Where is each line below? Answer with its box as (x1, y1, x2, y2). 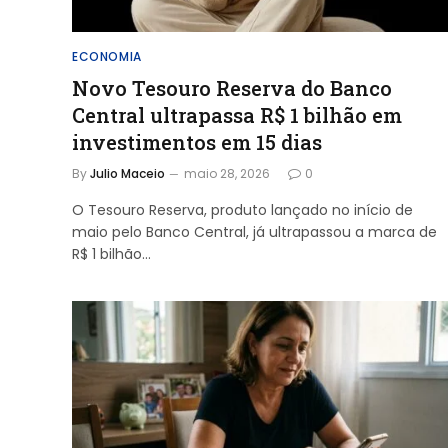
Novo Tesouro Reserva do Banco (72, 74, 392, 101)
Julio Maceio (90, 164, 165, 182)
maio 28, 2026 (184, 164, 270, 182)
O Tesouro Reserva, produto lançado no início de (72, 199, 413, 220)
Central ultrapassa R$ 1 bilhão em (72, 101, 402, 128)
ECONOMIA (72, 47, 142, 65)
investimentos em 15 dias (72, 128, 322, 155)
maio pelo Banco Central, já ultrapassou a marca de (72, 221, 437, 242)
